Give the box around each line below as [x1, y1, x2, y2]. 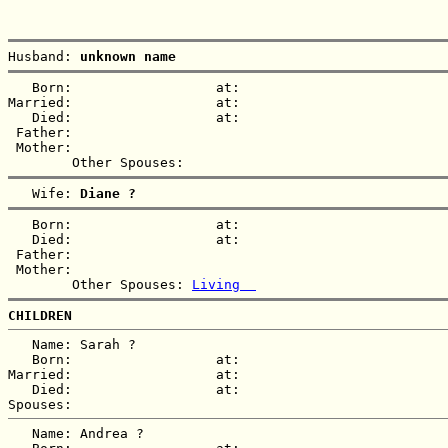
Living [192, 276, 256, 292]
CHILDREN [8, 307, 72, 323]
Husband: [8, 48, 80, 64]
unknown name [80, 48, 176, 64]
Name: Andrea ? [8, 425, 144, 441]
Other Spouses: [8, 276, 192, 292]
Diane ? [80, 185, 136, 201]
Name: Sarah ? [8, 336, 136, 352]
